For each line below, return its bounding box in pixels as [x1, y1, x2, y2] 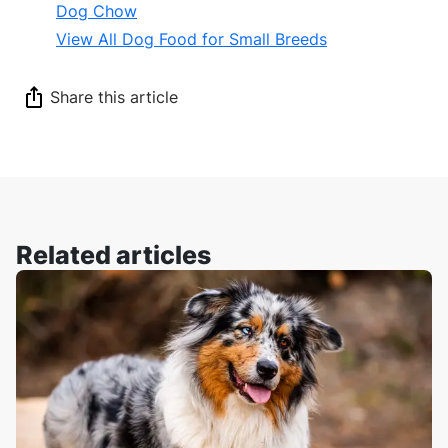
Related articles [16, 239, 211, 270]
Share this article [50, 86, 178, 107]
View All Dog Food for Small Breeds [56, 28, 327, 49]
